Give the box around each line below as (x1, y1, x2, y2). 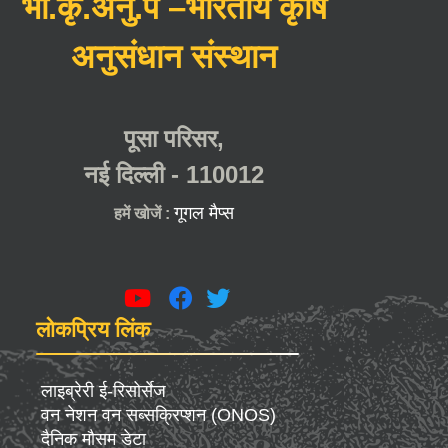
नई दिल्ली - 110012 (84, 161, 264, 189)
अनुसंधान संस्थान (71, 38, 277, 76)
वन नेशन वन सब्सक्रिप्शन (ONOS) (41, 405, 276, 426)
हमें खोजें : (114, 205, 174, 223)
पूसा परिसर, (124, 125, 224, 153)
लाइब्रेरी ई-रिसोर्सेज (41, 381, 166, 402)
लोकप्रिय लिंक (36, 317, 150, 343)
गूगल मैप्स (174, 203, 234, 224)
